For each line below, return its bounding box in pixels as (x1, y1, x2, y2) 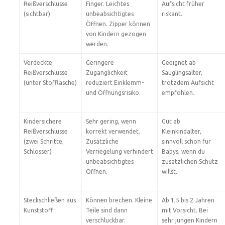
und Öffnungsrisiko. (86, 89, 141, 96)
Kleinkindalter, (162, 128, 201, 135)
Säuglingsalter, (162, 69, 202, 76)
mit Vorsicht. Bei (162, 207, 208, 213)
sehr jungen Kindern (162, 217, 217, 223)
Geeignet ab (162, 59, 196, 66)
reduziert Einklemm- (86, 79, 144, 86)
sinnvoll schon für (162, 138, 211, 145)
